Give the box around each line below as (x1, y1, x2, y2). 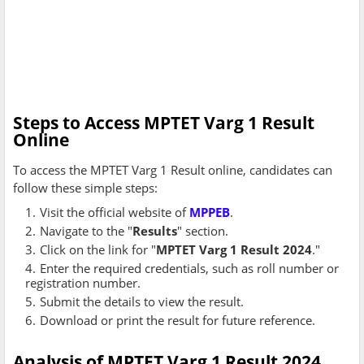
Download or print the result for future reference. (40, 312, 315, 329)
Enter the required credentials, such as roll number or (40, 260, 339, 277)
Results (132, 223, 177, 240)
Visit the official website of (40, 204, 189, 221)
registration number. (25, 275, 141, 292)
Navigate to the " (40, 223, 132, 240)
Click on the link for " (40, 241, 156, 258)
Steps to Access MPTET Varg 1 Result (13, 111, 314, 135)
